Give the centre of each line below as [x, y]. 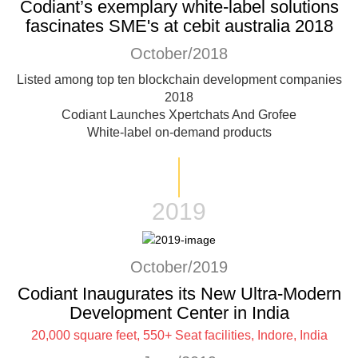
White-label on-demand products [179, 132]
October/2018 [179, 53]
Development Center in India [179, 312]
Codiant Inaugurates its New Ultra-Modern [179, 293]
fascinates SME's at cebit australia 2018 [179, 26]
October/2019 [179, 267]
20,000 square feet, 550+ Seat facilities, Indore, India [179, 335]
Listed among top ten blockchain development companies [179, 79]
